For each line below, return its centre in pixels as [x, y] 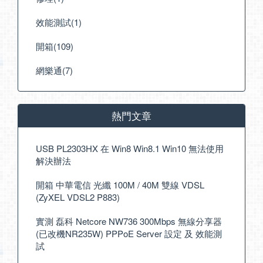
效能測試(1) [59, 22]
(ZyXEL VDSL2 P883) [78, 197]
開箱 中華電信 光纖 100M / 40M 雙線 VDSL [120, 185]
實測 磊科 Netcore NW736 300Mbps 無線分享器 [129, 221]
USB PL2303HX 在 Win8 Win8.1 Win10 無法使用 [130, 149]
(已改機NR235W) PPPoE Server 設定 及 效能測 [129, 234]
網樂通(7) [54, 70]
